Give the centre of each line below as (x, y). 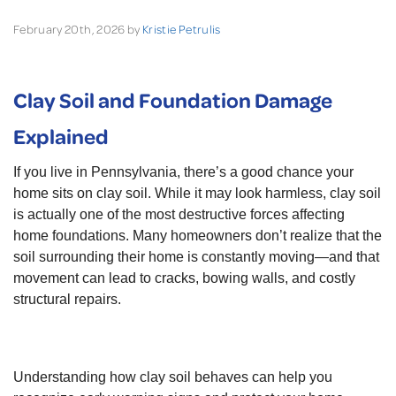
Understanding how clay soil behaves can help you (173, 377)
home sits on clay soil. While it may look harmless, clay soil (197, 194)
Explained (61, 136)
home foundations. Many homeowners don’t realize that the (198, 236)
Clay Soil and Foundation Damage (173, 100)
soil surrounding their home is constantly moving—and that (196, 257)
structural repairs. (67, 300)
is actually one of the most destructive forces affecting (179, 215)
